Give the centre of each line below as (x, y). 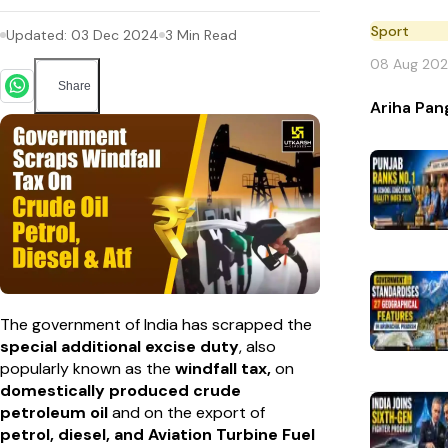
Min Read (205, 34)
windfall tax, (223, 368)
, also (257, 346)
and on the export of (188, 412)
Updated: (38, 34)
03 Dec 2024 (115, 34)
